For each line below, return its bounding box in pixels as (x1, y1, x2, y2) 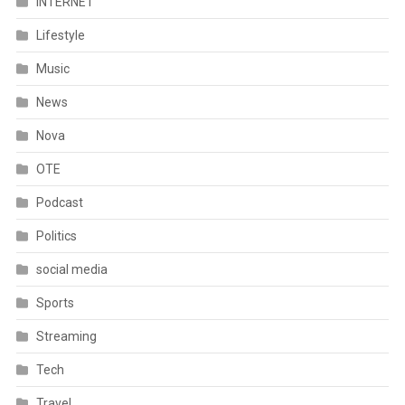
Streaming (35, 329, 97, 344)
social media (35, 262, 108, 278)
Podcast (35, 195, 83, 211)
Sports (35, 296, 74, 311)
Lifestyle (35, 28, 85, 43)
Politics (35, 229, 77, 244)
